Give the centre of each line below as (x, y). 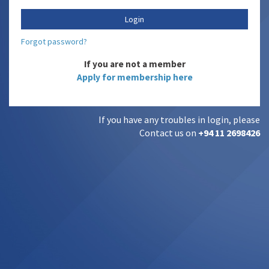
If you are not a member (134, 64)
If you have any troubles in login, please (179, 119)
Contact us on (169, 132)
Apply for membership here (134, 77)
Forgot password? (54, 41)
